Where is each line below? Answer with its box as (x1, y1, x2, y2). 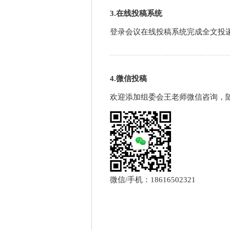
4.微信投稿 (110, 74, 147, 83)
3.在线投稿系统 (110, 9, 162, 17)
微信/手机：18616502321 (110, 176, 196, 184)
